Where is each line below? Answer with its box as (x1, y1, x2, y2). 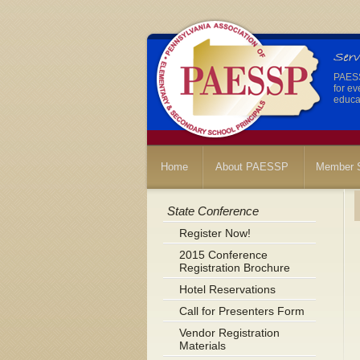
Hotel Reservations (178, 283, 276, 296)
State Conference (166, 204, 259, 218)
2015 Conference (178, 248, 268, 261)
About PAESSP (215, 161, 288, 173)
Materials (178, 339, 226, 352)
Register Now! (178, 227, 251, 239)
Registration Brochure (178, 261, 290, 274)
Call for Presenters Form (178, 305, 305, 317)
